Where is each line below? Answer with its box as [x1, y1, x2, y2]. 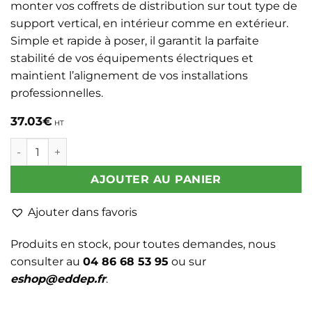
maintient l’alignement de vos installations [10, 68, 248, 82]
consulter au [10, 254, 83, 268]
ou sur [169, 254, 206, 268]
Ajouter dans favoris [28, 205, 137, 219]
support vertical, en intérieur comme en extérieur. [10, 16, 288, 30]
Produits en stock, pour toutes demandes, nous [10, 237, 276, 251]
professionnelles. [10, 86, 103, 100]
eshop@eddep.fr [10, 272, 106, 286]
